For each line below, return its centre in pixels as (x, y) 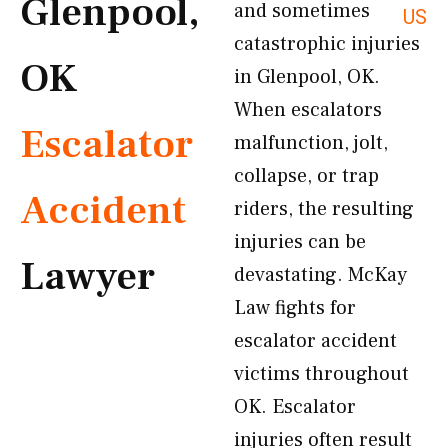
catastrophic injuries (327, 44)
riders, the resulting (324, 209)
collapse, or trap (306, 176)
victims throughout (321, 374)
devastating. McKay (320, 275)
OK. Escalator (295, 407)
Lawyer (87, 276)
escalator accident (315, 341)
